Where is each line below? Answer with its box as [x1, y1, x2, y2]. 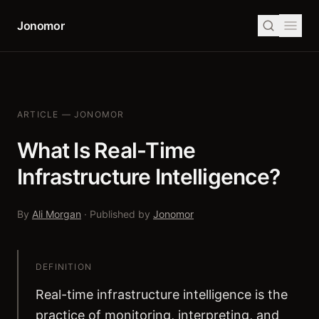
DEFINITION [36, 261, 92, 272]
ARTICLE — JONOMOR [17, 109, 125, 120]
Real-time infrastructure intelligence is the [36, 287, 288, 302]
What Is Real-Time [17, 137, 196, 163]
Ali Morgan [32, 208, 81, 220]
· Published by [84, 208, 150, 220]
